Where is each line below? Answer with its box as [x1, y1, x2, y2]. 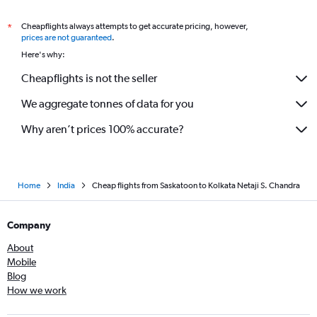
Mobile [7, 255, 36, 267]
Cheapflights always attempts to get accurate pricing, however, [21, 21, 248, 31]
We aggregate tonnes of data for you [21, 97, 194, 111]
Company [7, 219, 51, 231]
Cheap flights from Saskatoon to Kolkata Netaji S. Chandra [91, 180, 300, 190]
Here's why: [21, 49, 65, 59]
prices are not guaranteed [21, 32, 112, 42]
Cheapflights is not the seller [21, 71, 157, 86]
